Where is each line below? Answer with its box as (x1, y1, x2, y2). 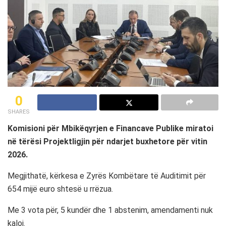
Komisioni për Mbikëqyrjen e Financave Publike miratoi (8, 124, 213, 134)
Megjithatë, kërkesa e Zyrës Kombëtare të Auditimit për (8, 171, 206, 181)
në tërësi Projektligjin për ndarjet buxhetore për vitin (8, 137, 207, 147)
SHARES (8, 108, 30, 116)
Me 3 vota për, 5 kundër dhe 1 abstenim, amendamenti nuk (8, 205, 213, 215)
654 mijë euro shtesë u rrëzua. (8, 184, 113, 194)
